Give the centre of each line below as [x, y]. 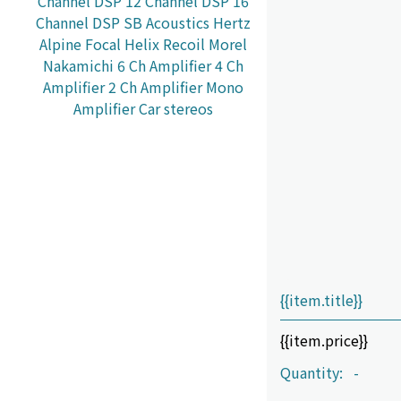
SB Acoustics [166, 22]
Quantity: [311, 372]
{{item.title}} [321, 300]
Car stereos [176, 108]
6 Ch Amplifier [164, 65]
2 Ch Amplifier [155, 86]
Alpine [60, 43]
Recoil [184, 43]
